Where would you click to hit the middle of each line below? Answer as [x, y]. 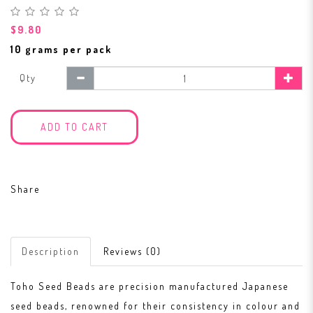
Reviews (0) [132, 251]
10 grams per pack [61, 49]
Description [51, 251]
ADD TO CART [74, 127]
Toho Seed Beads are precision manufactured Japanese [150, 286]
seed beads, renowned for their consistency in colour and [155, 306]
